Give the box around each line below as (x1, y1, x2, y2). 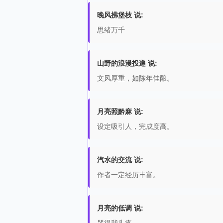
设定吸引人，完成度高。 (97, 122, 174, 130)
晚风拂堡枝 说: (97, 11, 143, 19)
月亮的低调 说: (97, 204, 143, 212)
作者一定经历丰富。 (97, 171, 160, 179)
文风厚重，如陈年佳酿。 (97, 74, 174, 82)
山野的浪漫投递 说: (97, 59, 157, 67)
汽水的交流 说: (97, 156, 143, 164)
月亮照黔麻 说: (97, 108, 143, 115)
